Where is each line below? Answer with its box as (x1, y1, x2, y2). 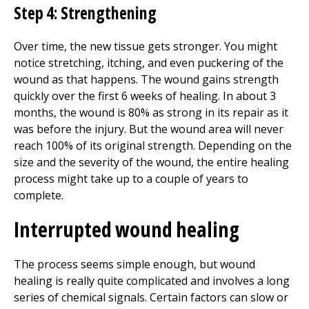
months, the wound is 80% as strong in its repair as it (14, 105, 288, 120)
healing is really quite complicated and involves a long (14, 273, 290, 288)
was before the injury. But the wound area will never (14, 121, 283, 137)
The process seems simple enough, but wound (14, 257, 255, 272)
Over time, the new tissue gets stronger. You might (14, 39, 277, 54)
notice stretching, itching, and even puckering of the (14, 55, 283, 70)
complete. (14, 188, 63, 203)
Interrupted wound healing (14, 215, 239, 243)
